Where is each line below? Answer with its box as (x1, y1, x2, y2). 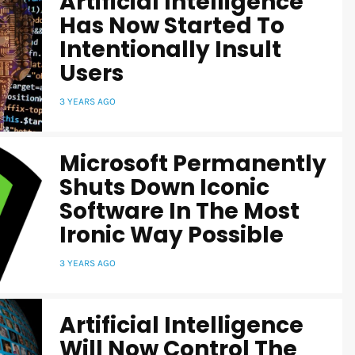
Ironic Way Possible (59, 219, 284, 251)
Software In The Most (59, 196, 300, 227)
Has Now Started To (59, 10, 284, 41)
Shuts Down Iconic (59, 172, 269, 204)
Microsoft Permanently (59, 148, 326, 180)
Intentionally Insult (59, 33, 281, 65)
